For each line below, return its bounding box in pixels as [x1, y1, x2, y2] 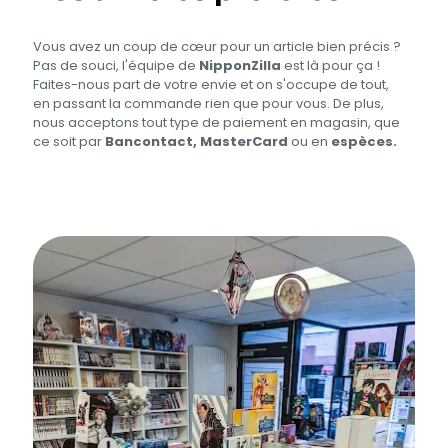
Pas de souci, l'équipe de [33, 56, 199, 76]
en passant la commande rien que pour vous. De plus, [33, 94, 384, 114]
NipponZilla [199, 56, 281, 76]
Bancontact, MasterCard [105, 132, 288, 152]
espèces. [331, 132, 397, 152]
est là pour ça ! [281, 56, 380, 76]
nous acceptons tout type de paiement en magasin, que [33, 113, 400, 133]
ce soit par [33, 132, 105, 152]
